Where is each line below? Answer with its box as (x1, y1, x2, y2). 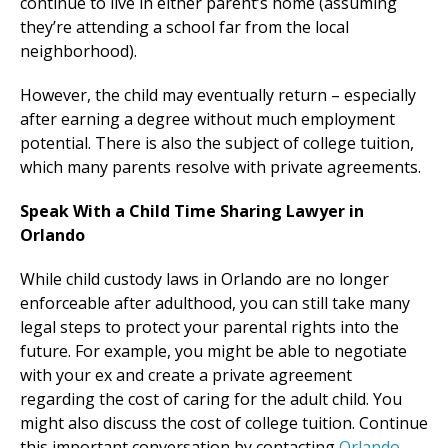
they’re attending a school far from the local (20, 16, 349, 39)
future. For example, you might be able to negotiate (20, 340, 407, 363)
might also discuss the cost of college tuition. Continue (20, 412, 428, 435)
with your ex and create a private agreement (20, 364, 352, 387)
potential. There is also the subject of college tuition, (20, 132, 414, 155)
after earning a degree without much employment (20, 108, 395, 131)
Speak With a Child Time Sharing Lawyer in (20, 200, 364, 223)
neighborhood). (20, 40, 137, 63)
